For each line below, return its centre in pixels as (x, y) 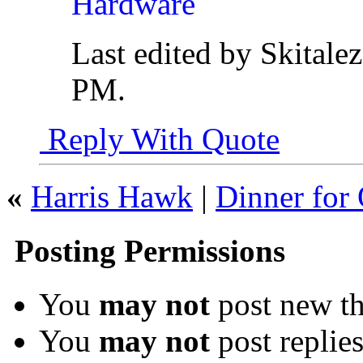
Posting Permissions (146, 250)
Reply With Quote (160, 139)
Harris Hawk (112, 197)
